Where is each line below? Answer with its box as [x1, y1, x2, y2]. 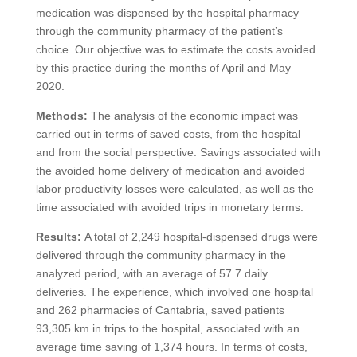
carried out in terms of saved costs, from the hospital [35, 127, 300, 140]
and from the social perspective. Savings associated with [35, 145, 320, 159]
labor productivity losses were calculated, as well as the [35, 182, 314, 195]
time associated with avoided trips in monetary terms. [35, 200, 304, 214]
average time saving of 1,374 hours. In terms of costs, [35, 339, 308, 353]
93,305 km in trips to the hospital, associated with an [35, 321, 300, 335]
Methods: [35, 108, 88, 122]
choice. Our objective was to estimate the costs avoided [35, 42, 316, 56]
